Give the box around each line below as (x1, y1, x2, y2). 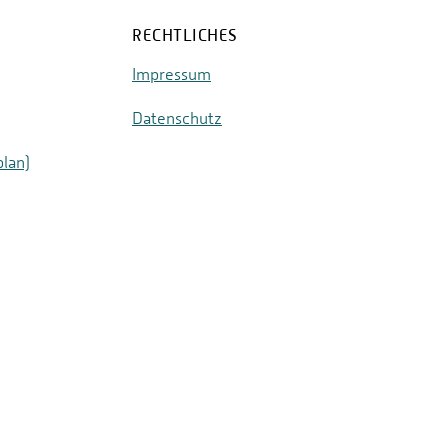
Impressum (132, 65, 211, 84)
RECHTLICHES (132, 26, 238, 45)
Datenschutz (132, 109, 222, 128)
